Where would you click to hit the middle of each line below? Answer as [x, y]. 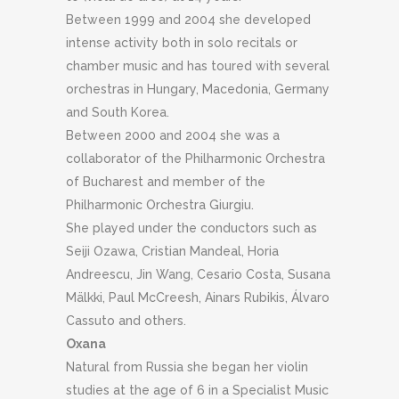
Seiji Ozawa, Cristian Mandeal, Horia [172, 251]
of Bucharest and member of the [166, 181]
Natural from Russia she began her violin [187, 366]
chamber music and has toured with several [198, 65]
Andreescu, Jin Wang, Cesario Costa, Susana [198, 274]
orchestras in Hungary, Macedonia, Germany [198, 89]
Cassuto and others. [126, 320]
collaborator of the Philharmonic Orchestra [195, 158]
